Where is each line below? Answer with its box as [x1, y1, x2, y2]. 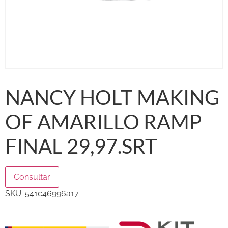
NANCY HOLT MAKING [5, 84, 219, 109]
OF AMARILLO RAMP [5, 109, 202, 134]
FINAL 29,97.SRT [5, 133, 157, 158]
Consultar [14, 172, 50, 182]
